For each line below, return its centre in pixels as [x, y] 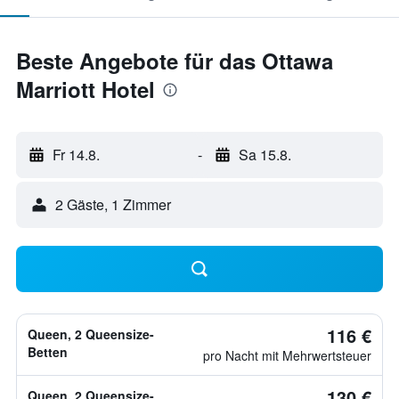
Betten [48, 352]
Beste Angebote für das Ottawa [175, 61]
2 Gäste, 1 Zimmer [113, 204]
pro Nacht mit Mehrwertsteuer [287, 355]
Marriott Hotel [85, 89]
